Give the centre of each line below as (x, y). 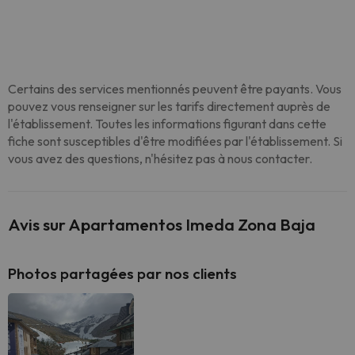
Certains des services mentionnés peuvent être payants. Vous (175, 89)
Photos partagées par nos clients (122, 273)
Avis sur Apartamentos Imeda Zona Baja (162, 224)
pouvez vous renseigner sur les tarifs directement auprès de (169, 106)
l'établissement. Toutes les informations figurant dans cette (167, 124)
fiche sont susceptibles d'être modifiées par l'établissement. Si (175, 141)
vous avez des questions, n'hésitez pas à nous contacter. (160, 158)
